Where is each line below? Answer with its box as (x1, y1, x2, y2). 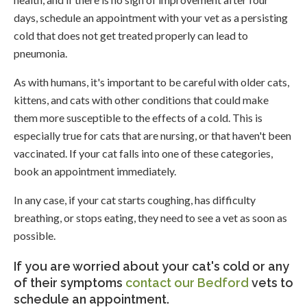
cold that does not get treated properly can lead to (14, 29, 248, 42)
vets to (249, 275, 293, 291)
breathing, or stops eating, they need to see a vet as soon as (14, 211, 287, 225)
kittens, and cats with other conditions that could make (14, 93, 269, 107)
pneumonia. (14, 47, 67, 60)
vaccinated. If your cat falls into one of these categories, (14, 147, 273, 160)
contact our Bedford (125, 275, 249, 291)
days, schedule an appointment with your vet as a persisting (14, 11, 288, 25)
